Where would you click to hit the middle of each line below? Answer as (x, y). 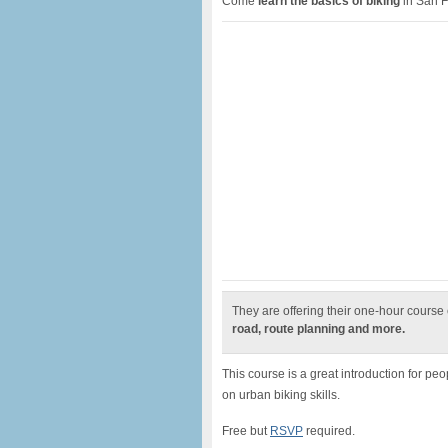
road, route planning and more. (318, 329)
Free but (246, 431)
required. (329, 431)
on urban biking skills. (281, 395)
